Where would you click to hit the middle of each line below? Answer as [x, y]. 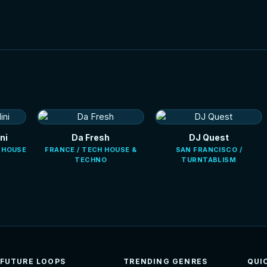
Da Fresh [91, 137]
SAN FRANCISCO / [209, 149]
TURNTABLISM [209, 159]
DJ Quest [209, 137]
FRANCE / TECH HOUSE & [91, 149]
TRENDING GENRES [166, 261]
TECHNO [91, 159]
